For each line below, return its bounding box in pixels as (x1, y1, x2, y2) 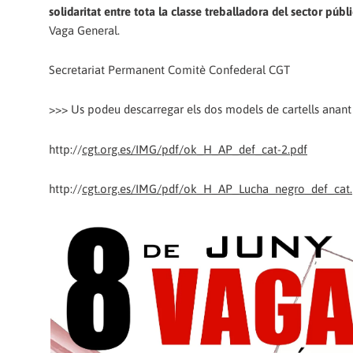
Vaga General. (49, 23, 120, 37)
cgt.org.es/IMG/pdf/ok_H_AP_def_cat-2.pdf (82, 142, 307, 156)
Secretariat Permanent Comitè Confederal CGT (49, 63, 290, 77)
